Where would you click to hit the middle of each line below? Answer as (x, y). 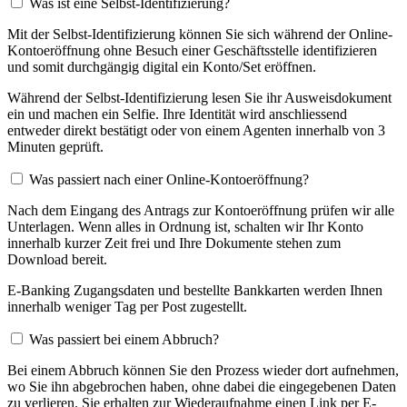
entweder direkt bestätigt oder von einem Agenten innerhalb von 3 (196, 130)
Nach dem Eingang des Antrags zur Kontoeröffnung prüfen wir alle (201, 210)
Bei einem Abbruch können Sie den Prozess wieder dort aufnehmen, (203, 370)
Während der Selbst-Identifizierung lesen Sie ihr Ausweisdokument (199, 97)
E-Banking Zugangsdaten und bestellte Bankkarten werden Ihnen (195, 290)
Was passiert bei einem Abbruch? (124, 339)
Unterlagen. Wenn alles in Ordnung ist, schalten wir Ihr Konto (185, 226)
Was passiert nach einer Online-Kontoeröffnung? (169, 179)
